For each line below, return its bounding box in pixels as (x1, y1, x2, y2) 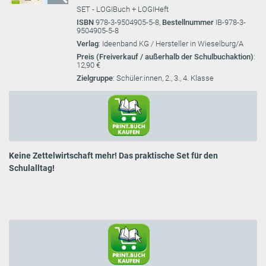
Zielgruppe (77, 74, 113, 83)
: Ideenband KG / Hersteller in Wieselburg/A (99, 39, 243, 48)
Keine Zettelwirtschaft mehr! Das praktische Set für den (9, 151, 218, 160)
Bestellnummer (162, 18, 216, 27)
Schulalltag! (9, 163, 55, 173)
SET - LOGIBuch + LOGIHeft (77, 5, 169, 14)
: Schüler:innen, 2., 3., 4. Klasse (113, 74, 214, 83)
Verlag (77, 39, 99, 48)
